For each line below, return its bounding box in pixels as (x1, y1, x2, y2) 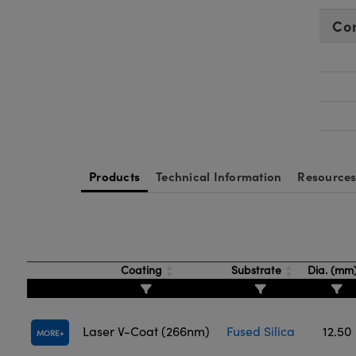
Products (89, 168, 140, 184)
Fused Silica (226, 323, 296, 339)
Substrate (227, 262, 284, 277)
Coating (117, 262, 165, 277)
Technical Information (156, 168, 282, 184)
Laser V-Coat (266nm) (82, 323, 210, 339)
